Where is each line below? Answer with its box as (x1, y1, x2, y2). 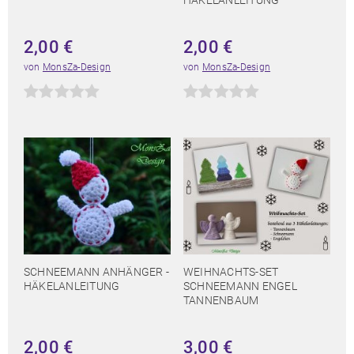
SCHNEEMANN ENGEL (183, 280, 297, 293)
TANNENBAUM (183, 294, 259, 307)
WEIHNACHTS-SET (183, 265, 279, 279)
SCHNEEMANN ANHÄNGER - (24, 265, 170, 279)
